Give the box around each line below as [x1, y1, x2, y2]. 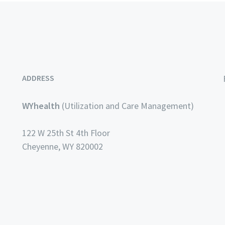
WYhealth [22, 100, 60, 112]
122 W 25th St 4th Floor [22, 127, 110, 139]
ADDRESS [22, 73, 54, 83]
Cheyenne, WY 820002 [22, 141, 103, 153]
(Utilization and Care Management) [60, 100, 194, 112]
